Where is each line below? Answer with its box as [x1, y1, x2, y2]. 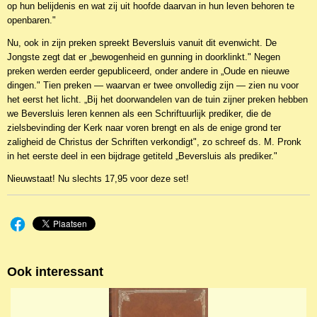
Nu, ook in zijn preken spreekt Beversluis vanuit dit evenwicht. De [7, 38, 277, 48]
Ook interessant [7, 265, 103, 279]
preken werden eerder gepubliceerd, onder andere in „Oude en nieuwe [7, 66, 289, 76]
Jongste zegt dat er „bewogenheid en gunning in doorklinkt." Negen [7, 52, 280, 62]
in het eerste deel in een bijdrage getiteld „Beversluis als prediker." [7, 151, 277, 161]
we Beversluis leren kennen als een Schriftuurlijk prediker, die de [7, 108, 271, 119]
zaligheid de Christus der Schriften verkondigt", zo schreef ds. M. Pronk [7, 137, 301, 147]
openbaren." [7, 15, 56, 25]
